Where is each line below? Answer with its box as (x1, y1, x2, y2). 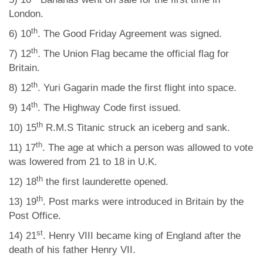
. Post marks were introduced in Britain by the (43, 196, 244, 207)
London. (9, 8, 43, 19)
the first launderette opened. (43, 176, 168, 187)
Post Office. (9, 210, 61, 221)
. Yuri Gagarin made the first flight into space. (38, 82, 237, 93)
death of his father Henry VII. (9, 244, 136, 255)
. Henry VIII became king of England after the (43, 230, 241, 241)
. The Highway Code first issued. (38, 102, 181, 113)
